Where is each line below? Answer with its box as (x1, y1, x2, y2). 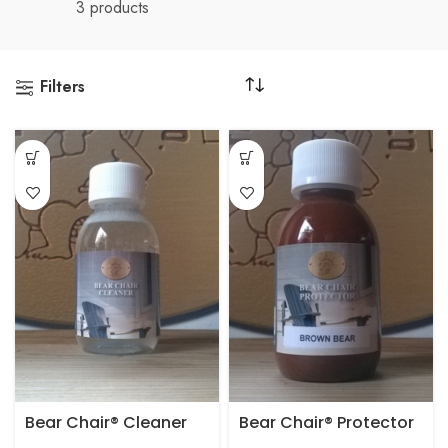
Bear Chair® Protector (239, 411, 414, 435)
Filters (39, 75, 85, 99)
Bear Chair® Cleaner (25, 411, 187, 435)
